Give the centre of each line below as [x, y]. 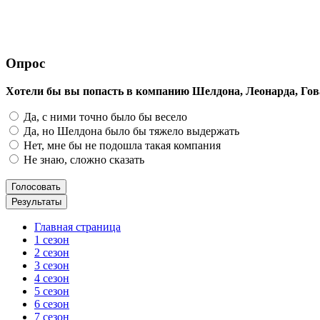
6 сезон [52, 304]
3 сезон [52, 265]
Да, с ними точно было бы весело [104, 116]
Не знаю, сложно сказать [82, 159]
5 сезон [52, 291]
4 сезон [52, 278]
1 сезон [52, 239]
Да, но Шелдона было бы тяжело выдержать [130, 131]
